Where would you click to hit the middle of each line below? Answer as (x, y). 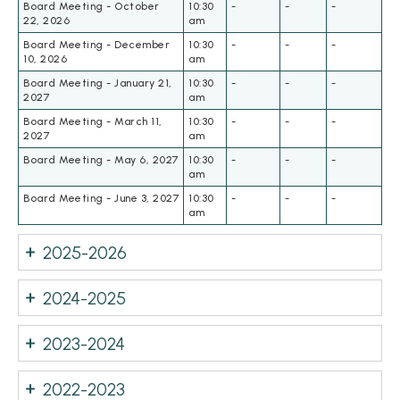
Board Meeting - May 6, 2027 (101, 160)
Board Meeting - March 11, (93, 122)
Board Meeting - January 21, (98, 83)
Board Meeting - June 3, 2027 (101, 199)
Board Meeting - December (96, 45)
